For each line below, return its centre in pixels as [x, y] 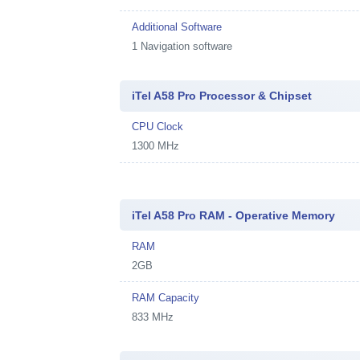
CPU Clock [158, 127]
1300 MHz [156, 146]
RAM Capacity [166, 297]
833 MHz [153, 317]
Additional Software [177, 27]
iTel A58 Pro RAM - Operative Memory [234, 215]
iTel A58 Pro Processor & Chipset [222, 96]
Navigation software [187, 46]
